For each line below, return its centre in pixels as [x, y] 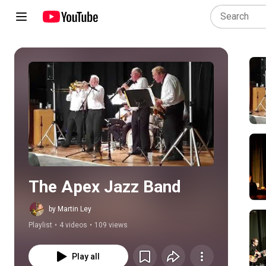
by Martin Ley [70, 209]
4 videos [73, 225]
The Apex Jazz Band [105, 187]
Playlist [40, 225]
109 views [111, 225]
